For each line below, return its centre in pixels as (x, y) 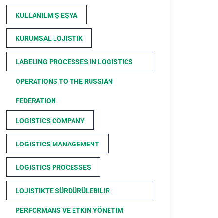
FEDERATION (36, 101)
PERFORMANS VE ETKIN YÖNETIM (69, 210)
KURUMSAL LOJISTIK (49, 38)
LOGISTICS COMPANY (50, 121)
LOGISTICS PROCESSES (53, 167)
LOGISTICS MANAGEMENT (57, 144)
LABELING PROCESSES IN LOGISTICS (74, 62)
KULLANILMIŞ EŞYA (46, 15)
